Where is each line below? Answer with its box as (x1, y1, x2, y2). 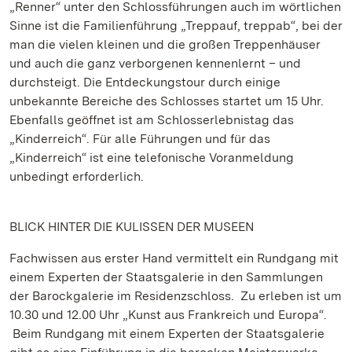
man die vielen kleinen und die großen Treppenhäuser (9, 37, 321, 52)
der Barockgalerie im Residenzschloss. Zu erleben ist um (9, 288, 342, 303)
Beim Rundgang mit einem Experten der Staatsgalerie (9, 326, 324, 341)
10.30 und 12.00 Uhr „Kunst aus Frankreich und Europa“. (9, 307, 327, 322)
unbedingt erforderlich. (9, 169, 144, 184)
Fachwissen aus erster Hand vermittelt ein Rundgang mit (9, 251, 339, 266)
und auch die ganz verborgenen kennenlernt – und (9, 56, 301, 71)
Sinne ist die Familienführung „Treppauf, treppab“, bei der (9, 18, 343, 33)
